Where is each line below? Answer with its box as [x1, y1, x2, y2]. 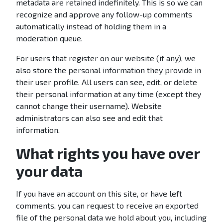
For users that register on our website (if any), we [16, 53, 196, 63]
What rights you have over [16, 144, 200, 162]
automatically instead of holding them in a [16, 21, 166, 31]
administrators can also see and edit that [16, 113, 163, 122]
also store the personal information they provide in [16, 65, 201, 75]
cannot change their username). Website [16, 101, 162, 111]
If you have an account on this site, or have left [16, 189, 182, 198]
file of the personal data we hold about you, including [16, 213, 207, 222]
